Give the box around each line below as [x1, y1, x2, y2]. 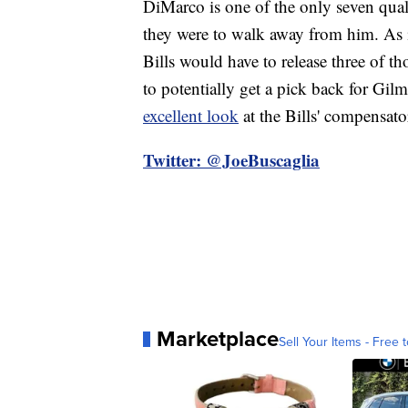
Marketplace [157, 322, 279, 356]
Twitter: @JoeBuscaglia [143, 148, 320, 173]
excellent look [143, 104, 239, 127]
